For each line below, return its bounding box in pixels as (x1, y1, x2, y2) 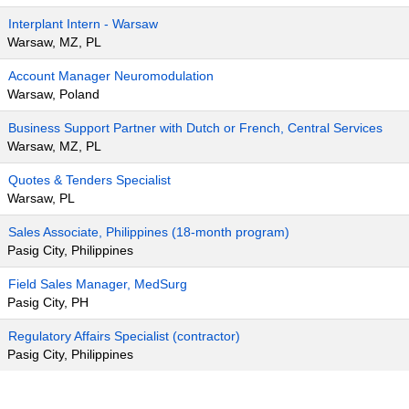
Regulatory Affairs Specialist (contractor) (8, 329, 240, 343)
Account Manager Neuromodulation (8, 68, 214, 83)
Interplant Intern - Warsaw (8, 16, 158, 31)
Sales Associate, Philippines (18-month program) (8, 225, 289, 239)
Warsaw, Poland (7, 87, 100, 101)
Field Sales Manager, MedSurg (8, 277, 187, 291)
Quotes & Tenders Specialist (8, 173, 171, 187)
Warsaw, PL (7, 191, 75, 205)
